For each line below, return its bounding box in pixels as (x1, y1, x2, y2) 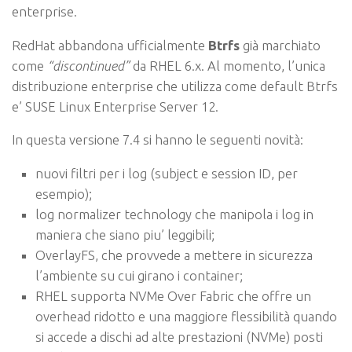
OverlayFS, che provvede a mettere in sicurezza (35, 247, 313, 263)
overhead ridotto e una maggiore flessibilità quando (35, 309, 337, 324)
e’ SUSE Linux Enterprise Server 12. (12, 98, 218, 114)
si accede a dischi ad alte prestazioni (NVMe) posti (35, 329, 323, 345)
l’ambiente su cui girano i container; (35, 268, 243, 284)
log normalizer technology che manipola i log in (35, 207, 313, 222)
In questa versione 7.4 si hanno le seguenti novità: (12, 132, 303, 148)
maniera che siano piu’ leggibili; (35, 227, 214, 243)
